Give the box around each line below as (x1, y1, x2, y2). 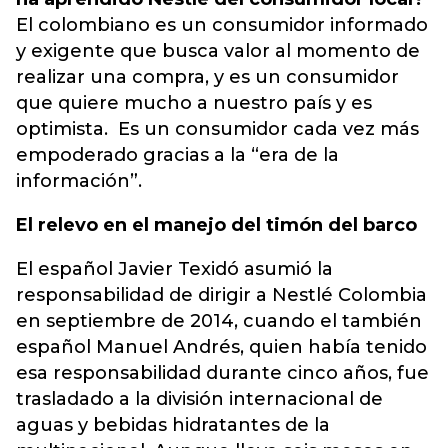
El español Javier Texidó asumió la (16, 258, 333, 280)
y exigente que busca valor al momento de (16, 40, 420, 62)
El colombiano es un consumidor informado (16, 14, 428, 36)
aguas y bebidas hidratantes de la (16, 414, 330, 436)
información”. (16, 170, 152, 192)
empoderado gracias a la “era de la (16, 144, 339, 166)
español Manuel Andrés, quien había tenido (16, 336, 427, 358)
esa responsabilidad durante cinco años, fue (16, 362, 429, 384)
